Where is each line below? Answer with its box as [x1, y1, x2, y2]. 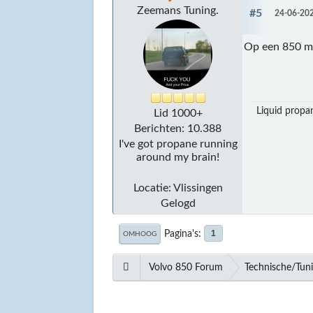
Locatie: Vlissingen [133, 182, 223, 194]
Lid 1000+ [153, 107, 203, 119]
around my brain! [136, 151, 220, 163]
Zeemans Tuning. [137, 4, 219, 16]
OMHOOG [123, 230, 157, 238]
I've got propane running [118, 138, 238, 150]
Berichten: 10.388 [134, 122, 222, 134]
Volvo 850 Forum [149, 261, 224, 272]
